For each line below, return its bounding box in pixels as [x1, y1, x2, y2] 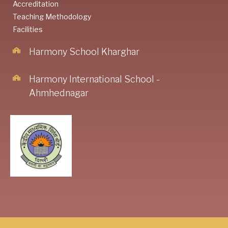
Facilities [13, 24, 43, 34]
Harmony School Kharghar [29, 46, 139, 57]
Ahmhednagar [29, 87, 89, 98]
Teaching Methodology [13, 12, 91, 21]
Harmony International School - [29, 73, 160, 84]
